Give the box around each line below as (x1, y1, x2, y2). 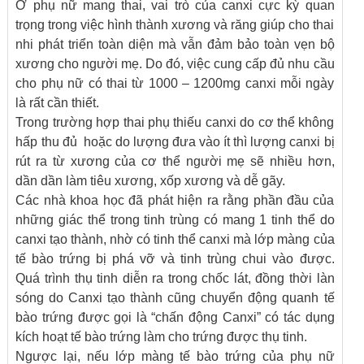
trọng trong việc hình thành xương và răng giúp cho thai (15, 18, 335, 32)
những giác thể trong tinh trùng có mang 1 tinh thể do (15, 213, 335, 227)
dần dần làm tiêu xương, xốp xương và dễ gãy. (15, 174, 286, 188)
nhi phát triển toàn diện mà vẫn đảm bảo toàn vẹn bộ (15, 37, 335, 51)
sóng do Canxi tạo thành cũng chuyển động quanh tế (15, 291, 335, 305)
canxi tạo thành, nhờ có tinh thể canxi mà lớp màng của (15, 232, 335, 246)
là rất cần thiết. (15, 96, 100, 110)
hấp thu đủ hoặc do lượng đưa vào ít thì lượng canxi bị (15, 135, 335, 149)
